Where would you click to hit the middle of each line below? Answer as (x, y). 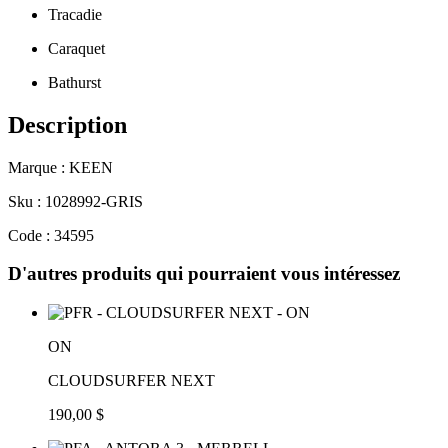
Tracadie (75, 14)
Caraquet (76, 48)
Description (67, 124)
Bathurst (74, 82)
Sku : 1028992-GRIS (75, 201)
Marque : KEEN (60, 167)
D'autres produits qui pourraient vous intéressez (204, 274)
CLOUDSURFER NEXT (131, 380)
